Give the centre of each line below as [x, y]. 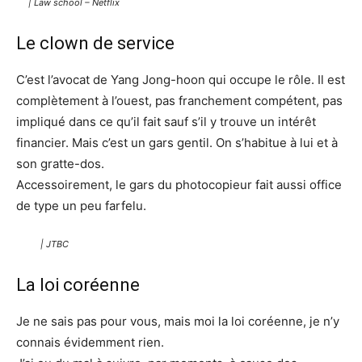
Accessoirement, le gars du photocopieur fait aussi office [179, 185]
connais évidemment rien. [90, 342]
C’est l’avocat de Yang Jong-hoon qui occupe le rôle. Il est [181, 80]
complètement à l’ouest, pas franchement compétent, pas [179, 101]
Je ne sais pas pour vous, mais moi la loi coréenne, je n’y [178, 321]
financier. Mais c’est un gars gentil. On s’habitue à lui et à [177, 143]
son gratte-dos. [60, 164]
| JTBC [55, 244]
